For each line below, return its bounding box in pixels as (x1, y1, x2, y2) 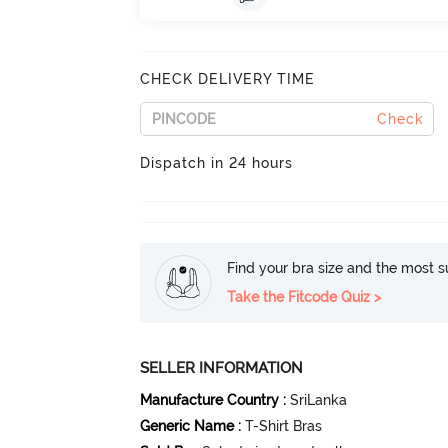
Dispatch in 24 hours (140, 155, 294, 171)
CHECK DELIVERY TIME (140, 71, 316, 87)
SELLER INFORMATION (140, 359, 304, 377)
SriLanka (290, 392, 348, 408)
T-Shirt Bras (245, 418, 323, 434)
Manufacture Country (140, 392, 280, 408)
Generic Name (140, 418, 235, 434)
